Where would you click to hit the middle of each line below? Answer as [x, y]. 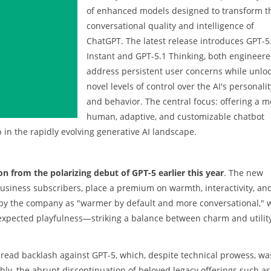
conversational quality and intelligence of [170, 25]
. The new [243, 172]
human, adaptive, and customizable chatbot [175, 116]
